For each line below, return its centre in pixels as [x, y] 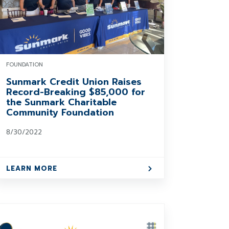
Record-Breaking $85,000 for [76, 92]
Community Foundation [60, 112]
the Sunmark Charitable [62, 102]
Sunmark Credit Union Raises [74, 82]
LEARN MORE [32, 168]
